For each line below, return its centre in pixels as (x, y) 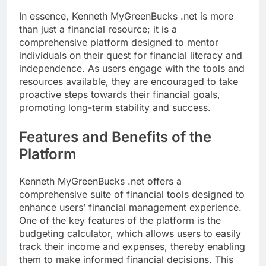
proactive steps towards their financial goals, (120, 94)
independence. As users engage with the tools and (132, 68)
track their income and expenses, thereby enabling (132, 246)
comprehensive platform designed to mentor (119, 42)
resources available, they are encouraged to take (129, 81)
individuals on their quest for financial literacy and (131, 55)
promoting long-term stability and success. (115, 107)
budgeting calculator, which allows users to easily (130, 233)
